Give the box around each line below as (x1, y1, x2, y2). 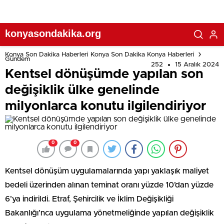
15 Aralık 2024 (175, 61, 219, 68)
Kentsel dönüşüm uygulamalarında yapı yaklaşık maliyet (5, 167, 209, 175)
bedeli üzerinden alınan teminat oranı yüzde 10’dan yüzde (5, 181, 213, 189)
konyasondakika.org (5, 28, 101, 39)
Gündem (5, 55, 30, 62)
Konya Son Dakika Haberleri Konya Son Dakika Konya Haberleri (5, 51, 194, 58)
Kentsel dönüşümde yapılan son (5, 67, 203, 80)
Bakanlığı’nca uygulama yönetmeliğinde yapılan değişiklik (5, 209, 214, 217)
